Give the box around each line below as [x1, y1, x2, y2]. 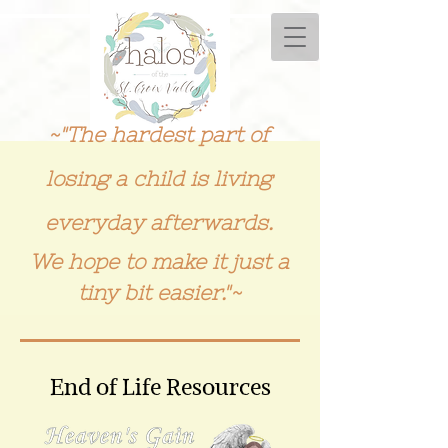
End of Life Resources [49, 372, 271, 401]
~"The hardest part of [48, 123, 270, 146]
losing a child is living [46, 167, 272, 190]
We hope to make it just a [29, 250, 289, 273]
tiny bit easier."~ [77, 281, 241, 304]
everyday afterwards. [45, 211, 273, 234]
